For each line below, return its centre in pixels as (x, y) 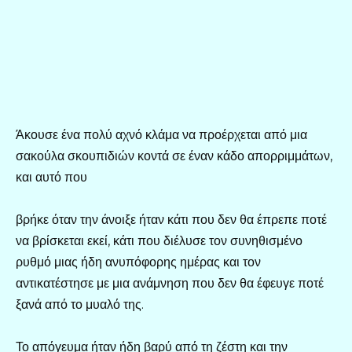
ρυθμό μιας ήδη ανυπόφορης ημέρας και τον (138, 262)
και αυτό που (51, 177)
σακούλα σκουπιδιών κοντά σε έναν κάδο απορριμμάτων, (174, 156)
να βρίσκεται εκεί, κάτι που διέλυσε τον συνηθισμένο (159, 240)
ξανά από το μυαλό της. (80, 304)
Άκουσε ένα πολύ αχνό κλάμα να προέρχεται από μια (161, 134)
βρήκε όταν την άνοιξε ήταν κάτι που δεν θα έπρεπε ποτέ (171, 219)
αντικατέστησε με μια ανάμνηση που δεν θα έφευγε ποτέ (170, 283)
